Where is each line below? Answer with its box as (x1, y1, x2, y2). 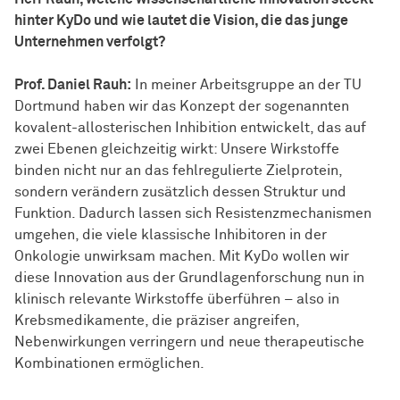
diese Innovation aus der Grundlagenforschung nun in (14, 271, 364, 286)
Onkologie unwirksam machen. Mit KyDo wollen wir (14, 249, 349, 264)
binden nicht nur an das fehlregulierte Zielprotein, (14, 163, 342, 179)
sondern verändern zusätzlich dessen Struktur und (14, 185, 346, 200)
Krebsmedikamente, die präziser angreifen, (14, 313, 299, 329)
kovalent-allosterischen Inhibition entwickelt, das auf (14, 121, 366, 136)
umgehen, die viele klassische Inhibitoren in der (14, 228, 327, 243)
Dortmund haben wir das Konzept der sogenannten (14, 99, 349, 114)
